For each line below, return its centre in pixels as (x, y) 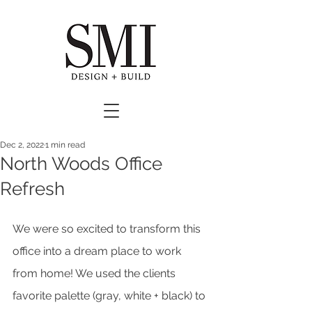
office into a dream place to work (98, 251)
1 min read (65, 145)
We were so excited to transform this (108, 229)
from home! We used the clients (95, 273)
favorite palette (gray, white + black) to (110, 296)
